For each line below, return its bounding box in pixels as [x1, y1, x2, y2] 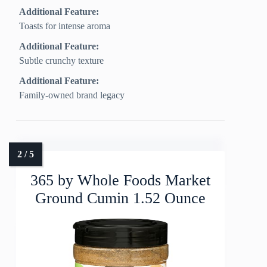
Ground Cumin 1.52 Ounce [35, 190, 206, 207]
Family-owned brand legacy [19, 90, 125, 101]
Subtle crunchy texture [19, 55, 104, 66]
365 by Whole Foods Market [30, 172, 211, 190]
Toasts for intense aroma [19, 21, 111, 32]
